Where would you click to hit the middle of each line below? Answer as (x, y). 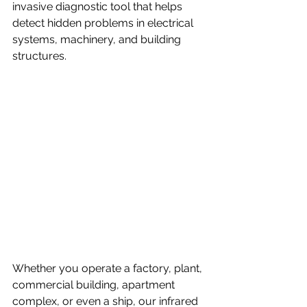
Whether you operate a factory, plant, (109, 269)
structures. (41, 56)
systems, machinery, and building (98, 39)
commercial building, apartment (95, 285)
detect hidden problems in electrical (104, 23)
